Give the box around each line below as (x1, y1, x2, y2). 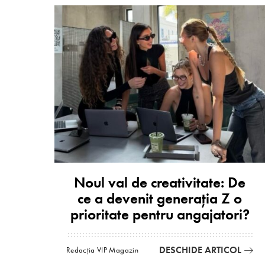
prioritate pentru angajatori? (70, 205, 250, 224)
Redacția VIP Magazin (66, 245, 138, 255)
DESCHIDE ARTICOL (159, 244, 241, 256)
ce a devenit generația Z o (77, 189, 242, 208)
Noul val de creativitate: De (74, 173, 245, 192)
